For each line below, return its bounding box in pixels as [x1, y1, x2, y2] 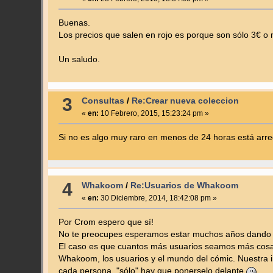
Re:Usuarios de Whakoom [130, 181, 238, 191]
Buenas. [58, 18, 90, 27]
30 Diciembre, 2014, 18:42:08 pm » [98, 194, 217, 203]
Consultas [81, 96, 124, 106]
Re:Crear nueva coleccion [131, 96, 239, 106]
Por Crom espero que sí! [58, 218, 154, 227]
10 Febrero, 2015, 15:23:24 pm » [98, 109, 209, 118]
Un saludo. [58, 54, 100, 64]
